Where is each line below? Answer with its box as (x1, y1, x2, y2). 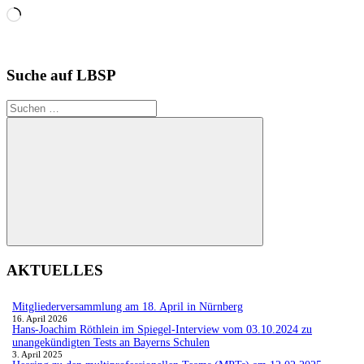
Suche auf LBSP (6, 67, 116, 84)
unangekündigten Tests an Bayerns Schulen (12, 336, 210, 349)
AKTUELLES (6, 261, 103, 279)
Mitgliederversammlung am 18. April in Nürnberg (12, 300, 244, 313)
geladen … (20, 20, 76, 35)
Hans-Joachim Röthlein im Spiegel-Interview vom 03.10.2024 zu (12, 323, 313, 336)
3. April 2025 (12, 349, 63, 359)
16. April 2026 (12, 313, 68, 323)
